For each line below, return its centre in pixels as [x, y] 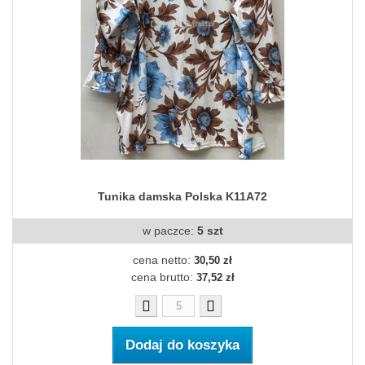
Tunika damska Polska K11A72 [182, 197]
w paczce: [169, 231]
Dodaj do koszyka [182, 345]
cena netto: [163, 260]
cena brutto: [163, 277]
